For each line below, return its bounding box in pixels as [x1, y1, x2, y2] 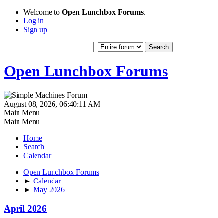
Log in [23, 17, 44, 25]
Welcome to [23, 8, 62, 16]
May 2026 [33, 185, 65, 194]
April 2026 [4, 203, 47, 214]
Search [23, 142, 44, 151]
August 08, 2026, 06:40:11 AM [4, 99, 100, 108]
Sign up [23, 25, 47, 34]
